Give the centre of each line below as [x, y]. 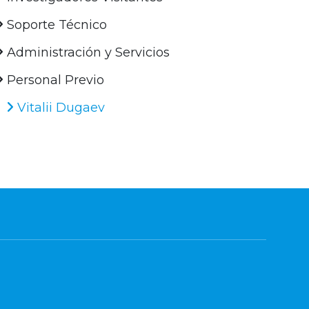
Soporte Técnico [56, 25]
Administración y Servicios [87, 53]
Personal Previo [54, 80]
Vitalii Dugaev [60, 108]
